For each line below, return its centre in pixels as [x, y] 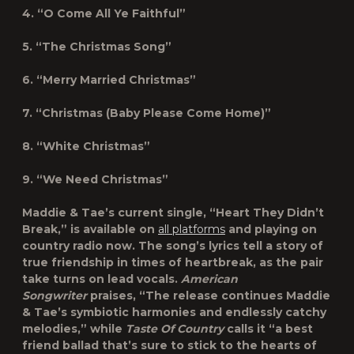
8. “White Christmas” [86, 146]
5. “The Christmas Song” [97, 47]
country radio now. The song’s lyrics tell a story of [173, 246]
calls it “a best [268, 329]
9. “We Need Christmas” [95, 179]
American [209, 279]
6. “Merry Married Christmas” [109, 80]
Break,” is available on [90, 229]
